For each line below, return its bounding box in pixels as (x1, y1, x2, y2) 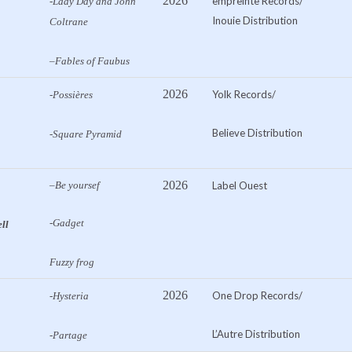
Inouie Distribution (212, 14, 298, 27)
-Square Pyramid (49, 128, 122, 141)
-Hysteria (49, 290, 89, 302)
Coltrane (49, 16, 88, 28)
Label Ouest (212, 179, 267, 192)
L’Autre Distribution (212, 328, 300, 341)
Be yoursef (55, 179, 100, 192)
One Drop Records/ (212, 289, 302, 302)
